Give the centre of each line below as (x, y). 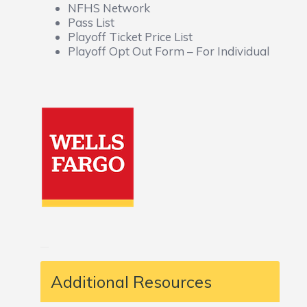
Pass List (91, 22)
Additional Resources (131, 282)
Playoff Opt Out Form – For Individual (168, 51)
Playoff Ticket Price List (130, 37)
